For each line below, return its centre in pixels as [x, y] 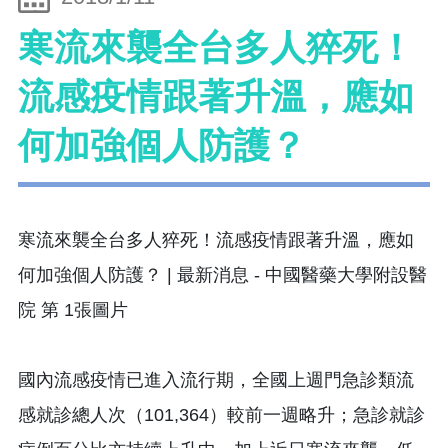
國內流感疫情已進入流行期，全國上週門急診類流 [216, 379]
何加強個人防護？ [162, 146]
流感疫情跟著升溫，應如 [216, 97]
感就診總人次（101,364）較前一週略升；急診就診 [221, 414]
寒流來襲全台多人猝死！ [216, 48]
